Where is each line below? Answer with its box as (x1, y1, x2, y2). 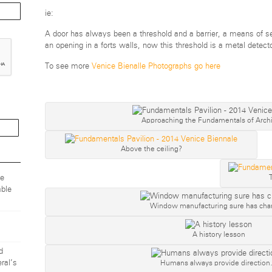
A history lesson (192, 230, 245, 238)
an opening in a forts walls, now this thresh (45, 41, 197, 50)
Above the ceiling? (120, 144, 182, 152)
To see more (45, 62, 92, 70)
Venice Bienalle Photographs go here (92, 62, 220, 70)
